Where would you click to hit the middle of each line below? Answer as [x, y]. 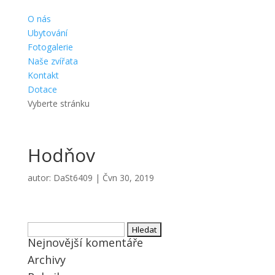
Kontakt [43, 76]
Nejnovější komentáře [85, 243]
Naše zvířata [52, 61]
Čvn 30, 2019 [128, 178]
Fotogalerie [50, 47]
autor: [40, 178]
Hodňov [61, 155]
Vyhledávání [50, 229]
